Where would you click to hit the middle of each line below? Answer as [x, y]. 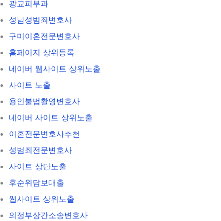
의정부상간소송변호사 [48, 215]
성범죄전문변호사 [40, 150]
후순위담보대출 [37, 182]
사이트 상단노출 [38, 166]
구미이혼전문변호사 [44, 36]
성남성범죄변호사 [40, 19]
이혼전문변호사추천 [44, 133]
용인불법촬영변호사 [44, 101]
